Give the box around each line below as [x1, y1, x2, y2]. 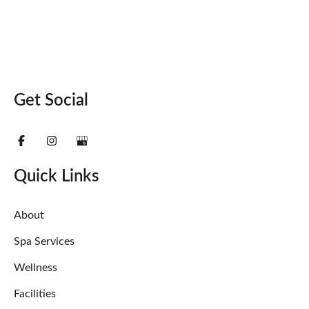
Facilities [14, 288, 56, 299]
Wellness [14, 262, 57, 273]
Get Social [14, 92, 88, 110]
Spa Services [14, 236, 74, 247]
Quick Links [14, 168, 99, 185]
